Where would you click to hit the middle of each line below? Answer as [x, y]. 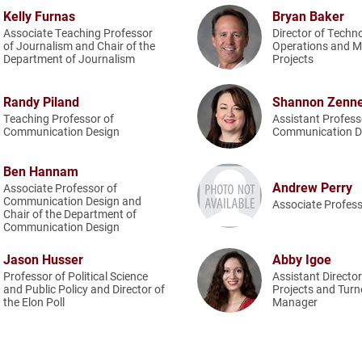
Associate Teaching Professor [78, 33]
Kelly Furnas [39, 16]
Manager [295, 302]
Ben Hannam [41, 170]
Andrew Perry [313, 187]
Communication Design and [72, 200]
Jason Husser [43, 259]
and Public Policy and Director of [84, 289]
